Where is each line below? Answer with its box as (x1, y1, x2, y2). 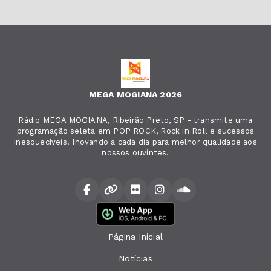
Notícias (119, 253, 152, 263)
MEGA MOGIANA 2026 (88, 90, 183, 100)
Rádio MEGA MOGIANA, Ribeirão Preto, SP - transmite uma (18, 116, 253, 125)
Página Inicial (108, 232, 163, 241)
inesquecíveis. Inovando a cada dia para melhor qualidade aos (14, 137, 257, 147)
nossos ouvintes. (102, 148, 169, 158)
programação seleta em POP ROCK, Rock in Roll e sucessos (16, 126, 255, 136)
